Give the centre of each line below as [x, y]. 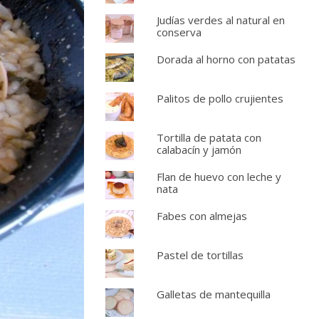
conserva [179, 32]
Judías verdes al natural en [220, 20]
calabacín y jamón [199, 150]
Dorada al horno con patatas [226, 59]
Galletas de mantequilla [213, 294]
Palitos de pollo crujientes [220, 98]
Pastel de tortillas [200, 255]
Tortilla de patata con [209, 137]
